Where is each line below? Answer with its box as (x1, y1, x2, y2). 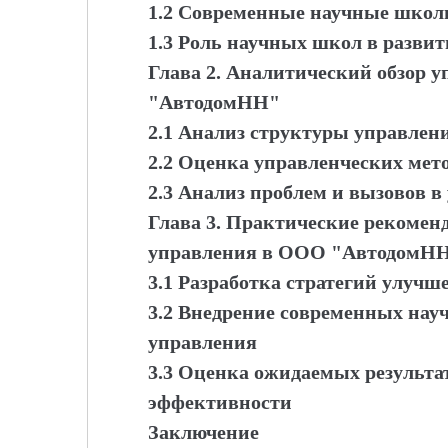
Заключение (148, 421, 259, 443)
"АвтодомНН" (148, 91, 280, 113)
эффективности (148, 391, 292, 413)
